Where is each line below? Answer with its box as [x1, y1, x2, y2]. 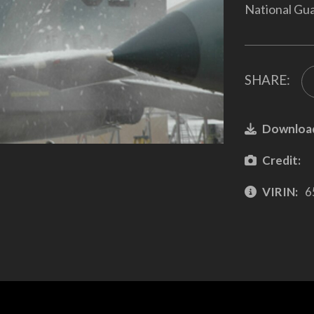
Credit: [261, 152, 301, 168]
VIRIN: [261, 184, 298, 199]
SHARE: [244, 71, 290, 88]
